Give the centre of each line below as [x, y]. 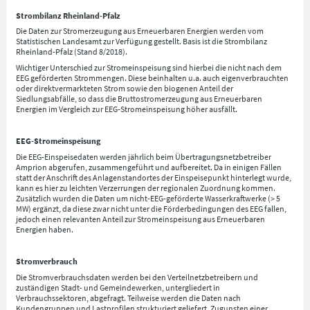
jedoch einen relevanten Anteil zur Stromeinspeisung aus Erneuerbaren [141, 219]
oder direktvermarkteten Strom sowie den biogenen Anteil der [125, 89]
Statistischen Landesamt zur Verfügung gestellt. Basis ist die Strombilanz [142, 42]
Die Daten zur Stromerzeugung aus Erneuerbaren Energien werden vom [140, 31]
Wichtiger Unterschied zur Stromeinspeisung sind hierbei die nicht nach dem [149, 68]
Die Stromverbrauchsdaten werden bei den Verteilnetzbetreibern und [137, 277]
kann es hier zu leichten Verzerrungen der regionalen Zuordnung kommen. [146, 188]
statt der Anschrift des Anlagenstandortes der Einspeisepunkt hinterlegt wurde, [154, 177]
